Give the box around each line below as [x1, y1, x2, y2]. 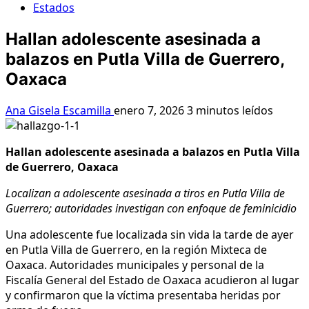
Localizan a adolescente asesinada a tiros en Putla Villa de [6, 185, 285, 201]
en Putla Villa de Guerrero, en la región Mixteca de [6, 241, 267, 257]
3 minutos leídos [187, 102, 273, 118]
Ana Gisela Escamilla [6, 102, 114, 118]
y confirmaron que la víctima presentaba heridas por [6, 287, 281, 303]
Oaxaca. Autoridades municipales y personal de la [6, 257, 264, 272]
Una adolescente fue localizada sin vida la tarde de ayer [6, 226, 294, 242]
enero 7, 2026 [114, 102, 187, 118]
